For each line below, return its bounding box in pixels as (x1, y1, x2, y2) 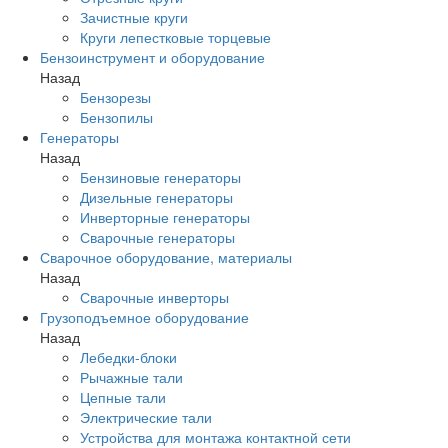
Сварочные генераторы (80, 227, 235, 248)
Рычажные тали (80, 367, 183, 388)
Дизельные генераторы (80, 187, 233, 208)
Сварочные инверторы (80, 287, 229, 308)
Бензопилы (80, 107, 153, 128)
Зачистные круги (80, 7, 188, 28)
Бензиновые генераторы (80, 167, 241, 188)
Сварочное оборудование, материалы (40, 247, 292, 268)
